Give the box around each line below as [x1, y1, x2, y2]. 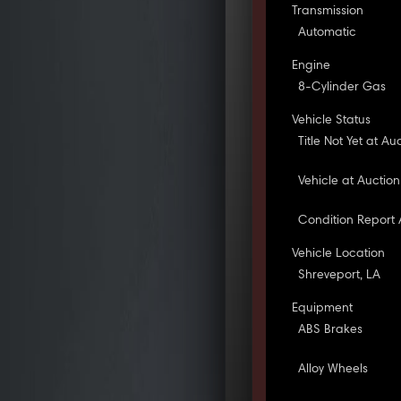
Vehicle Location [292, 247, 386, 260]
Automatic [298, 26, 357, 39]
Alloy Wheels [298, 363, 369, 376]
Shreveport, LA [298, 269, 381, 282]
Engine [292, 59, 331, 73]
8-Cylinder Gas [298, 81, 387, 94]
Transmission [292, 4, 364, 18]
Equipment [292, 302, 354, 315]
